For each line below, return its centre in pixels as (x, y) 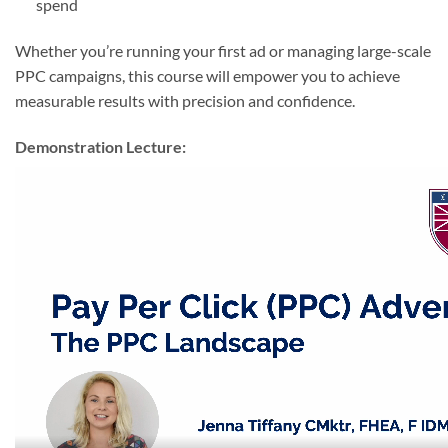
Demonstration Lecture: (100, 146)
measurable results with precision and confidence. (185, 101)
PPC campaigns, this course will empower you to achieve (207, 76)
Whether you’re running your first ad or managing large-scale (223, 51)
